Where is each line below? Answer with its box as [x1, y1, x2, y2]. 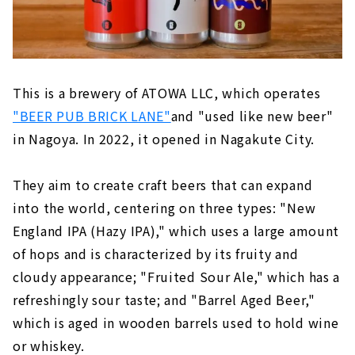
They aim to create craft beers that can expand [13, 174, 313, 194]
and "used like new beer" [170, 105, 334, 125]
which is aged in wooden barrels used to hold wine [13, 312, 339, 332]
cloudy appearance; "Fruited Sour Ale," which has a [13, 266, 341, 286]
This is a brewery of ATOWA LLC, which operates [13, 82, 321, 102]
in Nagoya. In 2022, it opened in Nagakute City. [13, 128, 315, 148]
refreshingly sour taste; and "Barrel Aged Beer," [13, 289, 315, 309]
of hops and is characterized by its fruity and [13, 243, 299, 263]
